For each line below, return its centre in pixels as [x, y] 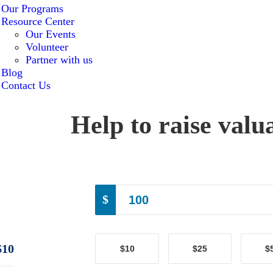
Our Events [50, 34]
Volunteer [47, 47]
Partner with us [59, 60]
